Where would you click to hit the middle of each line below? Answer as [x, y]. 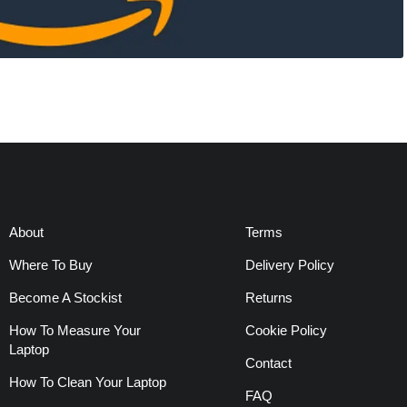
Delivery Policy [289, 264]
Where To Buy [50, 264]
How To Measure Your [74, 330]
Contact [268, 362]
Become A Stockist [65, 297]
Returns [268, 297]
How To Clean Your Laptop [87, 382]
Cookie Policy [286, 330]
